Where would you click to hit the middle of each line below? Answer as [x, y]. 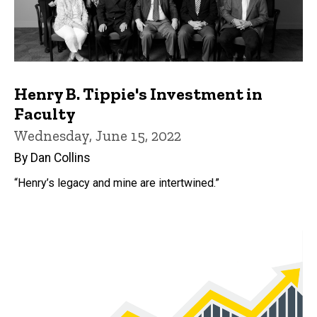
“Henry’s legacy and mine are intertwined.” [117, 183]
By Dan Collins [52, 157]
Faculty [45, 113]
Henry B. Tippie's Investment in [138, 93]
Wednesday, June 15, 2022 [98, 135]
